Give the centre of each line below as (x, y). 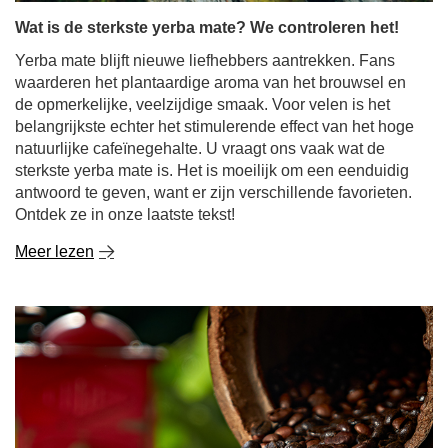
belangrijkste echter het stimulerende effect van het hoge (214, 126)
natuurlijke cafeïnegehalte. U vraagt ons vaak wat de (200, 148)
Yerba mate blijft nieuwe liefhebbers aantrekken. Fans (205, 60)
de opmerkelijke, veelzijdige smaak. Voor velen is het (202, 104)
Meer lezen (54, 251)
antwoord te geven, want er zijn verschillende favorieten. (213, 192)
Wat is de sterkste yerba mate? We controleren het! (207, 27)
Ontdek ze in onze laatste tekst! (125, 214)
